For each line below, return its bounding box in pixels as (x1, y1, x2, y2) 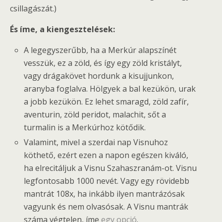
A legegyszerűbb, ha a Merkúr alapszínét (24, 45, 177, 55)
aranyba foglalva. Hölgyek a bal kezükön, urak (24, 83, 196, 94)
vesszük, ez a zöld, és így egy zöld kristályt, (24, 57, 182, 68)
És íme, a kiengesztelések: (10, 24, 115, 35)
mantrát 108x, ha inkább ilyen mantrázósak (24, 188, 185, 200)
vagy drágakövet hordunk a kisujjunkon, (24, 70, 174, 81)
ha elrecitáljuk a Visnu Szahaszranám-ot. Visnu (24, 163, 197, 174)
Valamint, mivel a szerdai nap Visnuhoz (24, 137, 168, 148)
